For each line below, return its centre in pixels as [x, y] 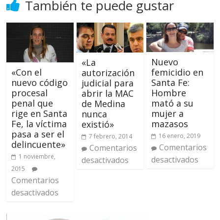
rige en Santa [40, 114]
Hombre [168, 93]
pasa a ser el [38, 134]
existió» [97, 124]
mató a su [172, 103]
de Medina [103, 104]
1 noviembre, [37, 157]
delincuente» [39, 145]
